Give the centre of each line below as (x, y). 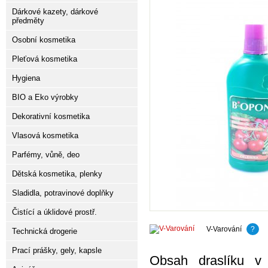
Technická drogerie (45, 231)
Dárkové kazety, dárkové (55, 12)
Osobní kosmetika (44, 40)
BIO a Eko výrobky (45, 97)
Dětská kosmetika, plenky (57, 174)
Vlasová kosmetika (45, 135)
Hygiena (26, 78)
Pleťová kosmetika (45, 59)
